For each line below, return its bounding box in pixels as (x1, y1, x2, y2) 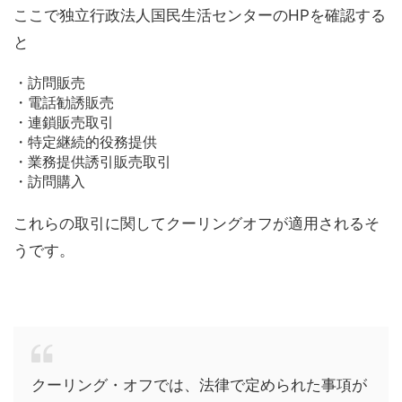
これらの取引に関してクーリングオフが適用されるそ (13, 214, 380, 233)
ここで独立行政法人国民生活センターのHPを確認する (13, 6, 386, 25)
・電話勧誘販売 (13, 93, 114, 112)
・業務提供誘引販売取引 (13, 153, 171, 171)
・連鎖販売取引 (13, 113, 114, 132)
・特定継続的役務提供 (13, 133, 157, 152)
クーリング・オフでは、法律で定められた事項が (31, 376, 367, 395)
